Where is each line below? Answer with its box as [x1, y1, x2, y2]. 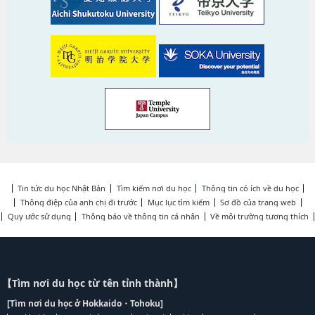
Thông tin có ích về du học [201, 183, 299, 194]
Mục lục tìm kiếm [148, 197, 210, 208]
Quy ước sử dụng [7, 211, 71, 222]
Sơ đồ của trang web [220, 197, 297, 208]
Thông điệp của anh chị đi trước [20, 197, 137, 208]
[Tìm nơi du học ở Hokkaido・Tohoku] [7, 297, 163, 310]
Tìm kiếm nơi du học [116, 183, 191, 194]
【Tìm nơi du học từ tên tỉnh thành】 [2, 276, 183, 290]
